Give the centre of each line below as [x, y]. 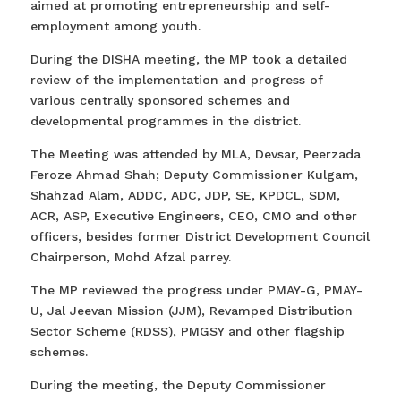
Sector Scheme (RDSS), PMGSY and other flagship [187, 332]
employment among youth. [115, 26]
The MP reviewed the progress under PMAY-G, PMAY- [196, 290]
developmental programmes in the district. [165, 121]
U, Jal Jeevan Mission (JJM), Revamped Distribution [191, 311]
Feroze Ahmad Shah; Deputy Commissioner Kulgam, [194, 175]
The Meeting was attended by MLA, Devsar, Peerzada [195, 154]
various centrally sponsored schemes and [160, 101]
